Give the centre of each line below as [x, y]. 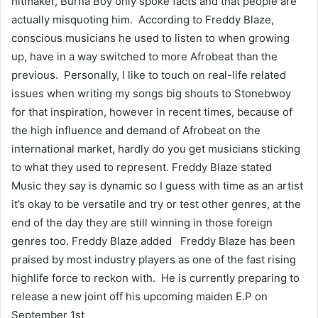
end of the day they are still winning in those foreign [142, 222]
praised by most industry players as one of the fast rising [154, 259]
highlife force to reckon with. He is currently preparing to [155, 278]
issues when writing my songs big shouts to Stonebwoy [151, 93]
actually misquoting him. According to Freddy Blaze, [143, 19]
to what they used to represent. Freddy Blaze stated [143, 167]
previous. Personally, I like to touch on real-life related [149, 75]
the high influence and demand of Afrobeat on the [136, 130]
